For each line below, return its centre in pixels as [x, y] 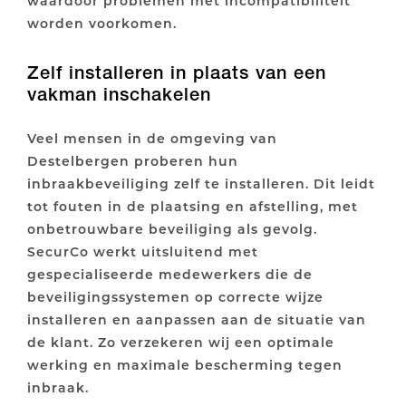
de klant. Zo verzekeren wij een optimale [181, 342]
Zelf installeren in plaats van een [177, 72]
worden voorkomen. [102, 23]
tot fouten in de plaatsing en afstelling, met [193, 206]
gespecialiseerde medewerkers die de [170, 274]
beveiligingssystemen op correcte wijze [175, 296]
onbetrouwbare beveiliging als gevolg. [172, 228]
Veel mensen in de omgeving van [152, 138]
